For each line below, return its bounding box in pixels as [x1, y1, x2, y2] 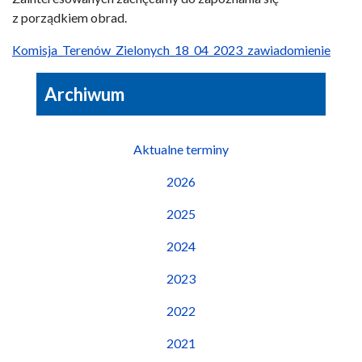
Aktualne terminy [133, 141, 229, 157]
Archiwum [44, 83, 124, 105]
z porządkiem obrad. [12, 10, 127, 25]
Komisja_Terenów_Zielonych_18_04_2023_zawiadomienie [12, 42, 330, 57]
